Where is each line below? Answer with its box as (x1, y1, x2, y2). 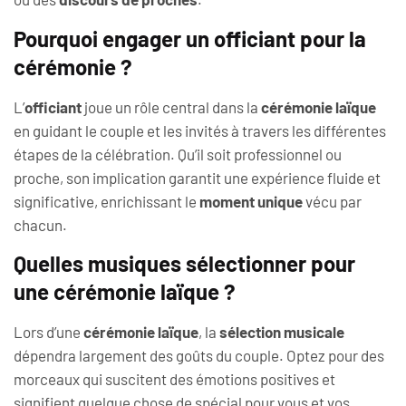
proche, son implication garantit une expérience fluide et (14, 168, 381, 187)
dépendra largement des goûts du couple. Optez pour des (14, 345, 384, 364)
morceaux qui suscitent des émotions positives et (14, 369, 335, 388)
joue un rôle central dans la (82, 97, 261, 116)
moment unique (199, 191, 303, 210)
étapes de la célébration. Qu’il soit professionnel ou (14, 144, 342, 163)
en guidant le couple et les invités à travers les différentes (14, 121, 386, 140)
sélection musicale (219, 322, 344, 341)
